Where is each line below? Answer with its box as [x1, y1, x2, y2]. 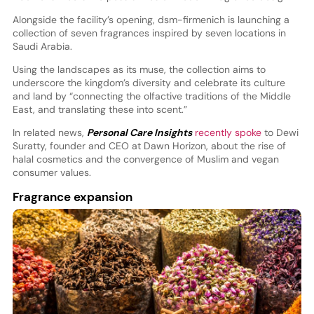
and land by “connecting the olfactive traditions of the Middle [12, 89, 291, 102]
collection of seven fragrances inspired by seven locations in [12, 26, 286, 39]
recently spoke [194, 125, 261, 139]
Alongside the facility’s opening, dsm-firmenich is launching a [12, 13, 289, 26]
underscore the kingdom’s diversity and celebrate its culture [12, 76, 285, 89]
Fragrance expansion [12, 189, 132, 205]
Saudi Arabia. [12, 39, 72, 53]
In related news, [12, 125, 87, 139]
